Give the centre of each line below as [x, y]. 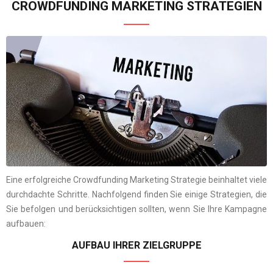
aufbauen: [26, 223]
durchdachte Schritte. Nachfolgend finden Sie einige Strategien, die [136, 194]
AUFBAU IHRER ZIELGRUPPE [136, 245]
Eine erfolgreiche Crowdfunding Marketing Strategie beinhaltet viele [136, 179]
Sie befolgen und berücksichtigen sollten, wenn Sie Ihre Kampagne [136, 209]
